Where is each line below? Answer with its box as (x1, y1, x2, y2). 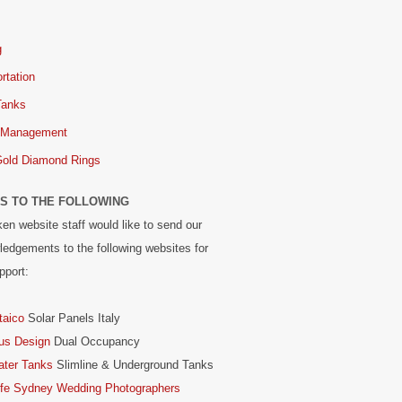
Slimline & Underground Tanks (53, 358, 214, 371)
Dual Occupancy (50, 335, 140, 348)
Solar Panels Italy (24, 311, 120, 325)
